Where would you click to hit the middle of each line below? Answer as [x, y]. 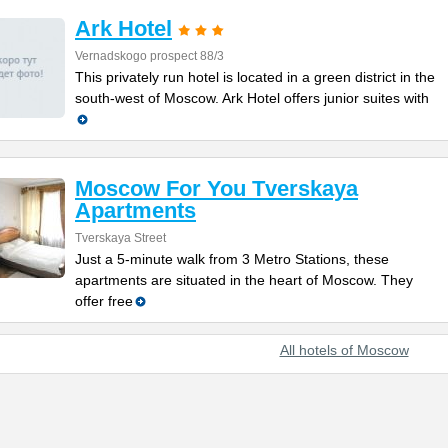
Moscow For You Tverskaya [216, 188]
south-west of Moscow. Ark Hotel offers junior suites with [252, 98]
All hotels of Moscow [344, 350]
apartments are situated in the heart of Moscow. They [244, 280]
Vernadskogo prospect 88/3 [149, 56]
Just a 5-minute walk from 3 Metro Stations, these [232, 259]
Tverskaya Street [120, 238]
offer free [104, 301]
